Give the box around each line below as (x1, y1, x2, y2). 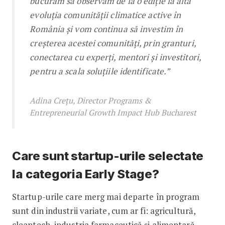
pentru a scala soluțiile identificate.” (30, 65, 170, 77)
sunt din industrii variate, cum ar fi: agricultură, (12, 204, 196, 216)
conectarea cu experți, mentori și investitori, (30, 51, 201, 63)
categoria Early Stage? (26, 166, 159, 181)
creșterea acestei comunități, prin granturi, (30, 37, 196, 49)
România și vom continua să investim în (30, 23, 183, 35)
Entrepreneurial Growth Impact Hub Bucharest (30, 106, 197, 118)
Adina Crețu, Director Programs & (30, 94, 152, 106)
